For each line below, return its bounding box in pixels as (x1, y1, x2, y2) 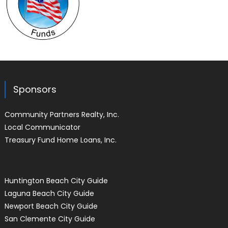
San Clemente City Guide (4, 214, 95, 224)
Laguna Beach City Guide (4, 188, 94, 199)
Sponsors (13, 83, 56, 96)
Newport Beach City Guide (4, 201, 98, 212)
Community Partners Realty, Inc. (4, 109, 119, 120)
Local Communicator (4, 122, 80, 133)
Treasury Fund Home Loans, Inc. (4, 135, 117, 146)
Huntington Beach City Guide (4, 176, 108, 186)
